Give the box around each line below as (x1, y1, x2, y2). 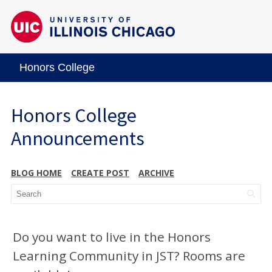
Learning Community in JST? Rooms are (13, 246, 245, 264)
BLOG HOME (11, 166, 62, 178)
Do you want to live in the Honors (13, 228, 211, 245)
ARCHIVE (138, 166, 174, 178)
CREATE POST (71, 166, 129, 178)
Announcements (11, 126, 144, 151)
